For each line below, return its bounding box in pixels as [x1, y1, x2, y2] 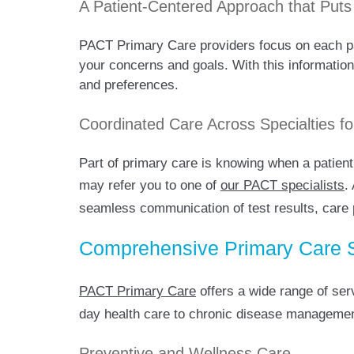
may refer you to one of [79, 178, 220, 194]
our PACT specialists [220, 178, 345, 194]
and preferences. [79, 77, 183, 93]
